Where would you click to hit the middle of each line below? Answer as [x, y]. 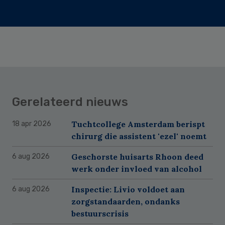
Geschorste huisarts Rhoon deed [137, 156]
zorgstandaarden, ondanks [126, 201]
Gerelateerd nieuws [70, 102]
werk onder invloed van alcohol [137, 168]
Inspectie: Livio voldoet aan [128, 189]
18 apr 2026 [32, 124]
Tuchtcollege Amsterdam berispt [138, 124]
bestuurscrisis [100, 213]
